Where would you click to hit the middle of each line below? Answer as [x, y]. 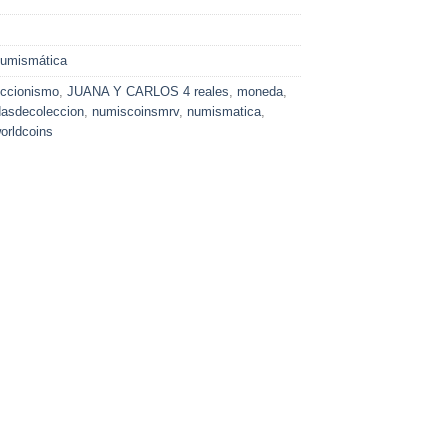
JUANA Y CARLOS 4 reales [148, 92]
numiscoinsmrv [135, 112]
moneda [260, 92]
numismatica [224, 112]
